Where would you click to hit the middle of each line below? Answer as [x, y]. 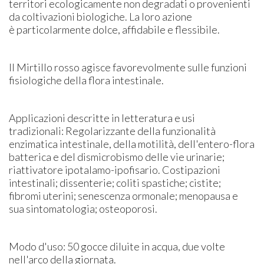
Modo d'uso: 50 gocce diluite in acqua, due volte [117, 246]
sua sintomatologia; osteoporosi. [83, 208]
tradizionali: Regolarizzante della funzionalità [113, 131]
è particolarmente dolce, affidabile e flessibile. [115, 29]
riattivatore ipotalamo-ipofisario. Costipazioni [115, 169]
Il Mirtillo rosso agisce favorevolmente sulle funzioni [128, 67]
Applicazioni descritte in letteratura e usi [102, 118]
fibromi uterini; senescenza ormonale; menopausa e [124, 195]
